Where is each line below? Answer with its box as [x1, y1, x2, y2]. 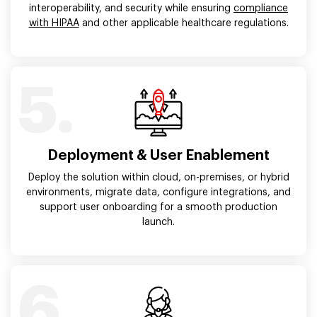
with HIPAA [28, 18, 79, 28]
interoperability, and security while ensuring [29, 3, 234, 13]
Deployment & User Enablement [47, 148, 270, 163]
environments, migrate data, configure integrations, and [26, 187, 291, 197]
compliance [234, 3, 288, 13]
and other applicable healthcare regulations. [79, 18, 289, 28]
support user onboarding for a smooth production [40, 202, 277, 212]
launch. [142, 217, 175, 227]
